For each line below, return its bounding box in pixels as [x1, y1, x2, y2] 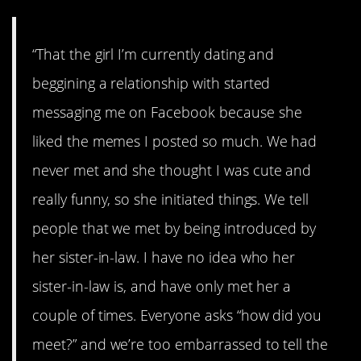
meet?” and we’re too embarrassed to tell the [32, 334, 329, 354]
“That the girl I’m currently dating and [32, 44, 275, 64]
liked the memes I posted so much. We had [32, 131, 317, 151]
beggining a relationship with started [32, 73, 271, 93]
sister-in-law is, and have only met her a [32, 276, 292, 296]
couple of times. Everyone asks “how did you [32, 305, 322, 325]
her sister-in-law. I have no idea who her [32, 247, 296, 267]
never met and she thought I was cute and [32, 160, 312, 180]
